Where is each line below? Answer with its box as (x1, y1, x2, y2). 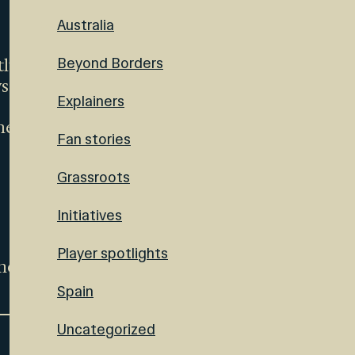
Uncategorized (57, 319, 155, 339)
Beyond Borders (57, 53, 163, 73)
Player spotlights (57, 243, 168, 263)
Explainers (57, 91, 124, 111)
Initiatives (57, 205, 122, 225)
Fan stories (57, 129, 131, 149)
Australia (57, 15, 114, 35)
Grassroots (57, 167, 130, 187)
